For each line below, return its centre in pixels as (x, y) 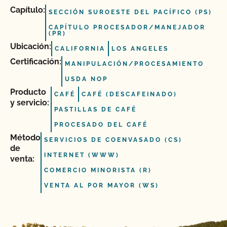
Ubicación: (31, 46)
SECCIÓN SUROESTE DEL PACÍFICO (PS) (130, 12)
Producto (28, 92)
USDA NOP (86, 79)
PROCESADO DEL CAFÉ (101, 125)
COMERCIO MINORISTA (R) (98, 170)
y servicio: (30, 103)
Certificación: (36, 62)
